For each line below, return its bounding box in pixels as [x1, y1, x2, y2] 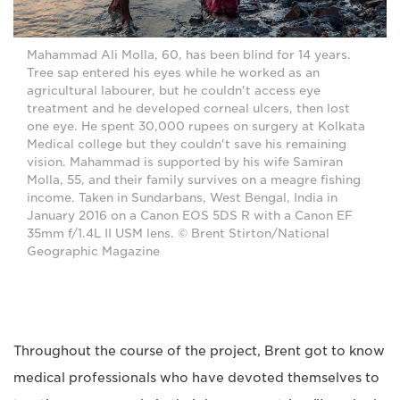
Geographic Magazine [27, 244, 160, 258]
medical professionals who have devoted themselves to [13, 370, 379, 385]
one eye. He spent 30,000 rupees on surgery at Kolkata [27, 119, 365, 133]
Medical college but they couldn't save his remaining [27, 137, 346, 151]
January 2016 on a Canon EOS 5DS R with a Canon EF [27, 208, 353, 222]
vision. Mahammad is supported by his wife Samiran [27, 154, 343, 169]
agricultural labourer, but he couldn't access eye [27, 83, 321, 97]
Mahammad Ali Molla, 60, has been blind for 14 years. [27, 47, 351, 62]
